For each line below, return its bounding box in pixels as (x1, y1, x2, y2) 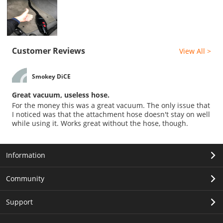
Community (5, 173, 44, 183)
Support (5, 197, 33, 207)
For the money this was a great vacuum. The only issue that (12, 100, 210, 110)
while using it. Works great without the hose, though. (12, 118, 188, 128)
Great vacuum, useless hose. (12, 90, 110, 100)
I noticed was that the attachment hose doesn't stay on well (12, 109, 210, 119)
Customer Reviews (12, 45, 85, 56)
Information (5, 150, 45, 160)
